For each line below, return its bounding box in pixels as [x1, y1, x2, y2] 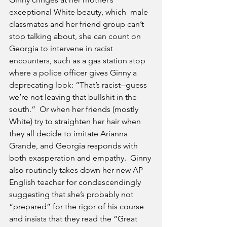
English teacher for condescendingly [9, 177, 143, 187]
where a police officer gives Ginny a [9, 68, 139, 78]
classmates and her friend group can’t [9, 19, 146, 29]
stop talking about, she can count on [9, 31, 143, 42]
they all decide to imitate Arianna [9, 129, 130, 139]
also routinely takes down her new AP [9, 165, 145, 175]
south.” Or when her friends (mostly [9, 104, 140, 115]
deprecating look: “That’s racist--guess [9, 80, 149, 90]
